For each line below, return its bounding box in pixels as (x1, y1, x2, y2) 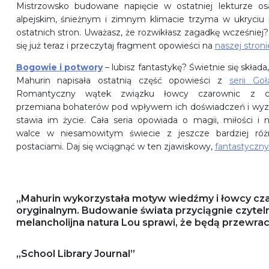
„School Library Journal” (16, 248, 135, 260)
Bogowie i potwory (16, 62, 103, 73)
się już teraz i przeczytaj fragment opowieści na (16, 40, 215, 52)
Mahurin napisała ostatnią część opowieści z (16, 75, 229, 86)
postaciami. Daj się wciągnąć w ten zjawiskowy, (16, 141, 215, 153)
